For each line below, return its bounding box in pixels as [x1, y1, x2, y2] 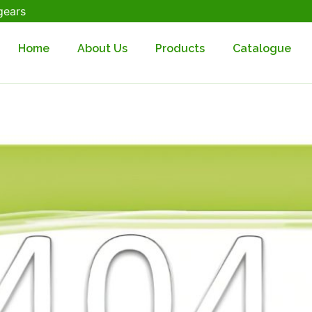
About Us [77, 42, 127, 56]
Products [155, 42, 205, 56]
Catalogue [233, 42, 291, 56]
